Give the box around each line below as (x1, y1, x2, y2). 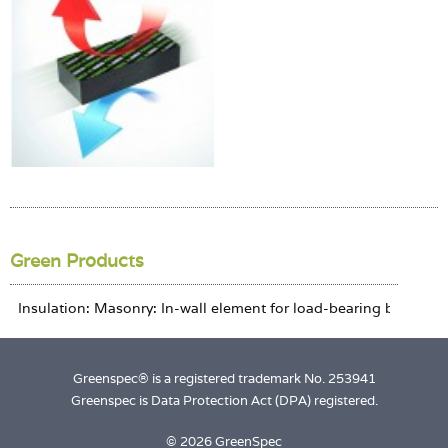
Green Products (10, 248, 144, 272)
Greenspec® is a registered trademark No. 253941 (72, 369, 376, 387)
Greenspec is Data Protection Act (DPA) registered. (70, 391, 378, 409)
